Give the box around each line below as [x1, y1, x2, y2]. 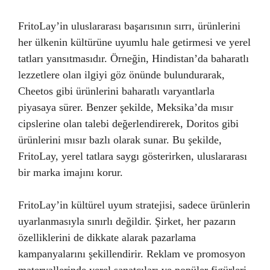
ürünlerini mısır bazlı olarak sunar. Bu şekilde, [18, 134, 222, 146]
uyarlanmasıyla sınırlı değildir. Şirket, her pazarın [18, 215, 236, 227]
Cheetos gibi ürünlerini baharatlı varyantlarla [18, 85, 215, 97]
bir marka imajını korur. [18, 166, 123, 178]
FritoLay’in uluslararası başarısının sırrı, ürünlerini [18, 20, 240, 32]
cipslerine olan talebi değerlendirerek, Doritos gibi [18, 118, 239, 130]
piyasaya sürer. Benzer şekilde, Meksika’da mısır [18, 101, 233, 113]
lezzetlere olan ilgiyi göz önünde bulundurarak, [18, 69, 225, 81]
